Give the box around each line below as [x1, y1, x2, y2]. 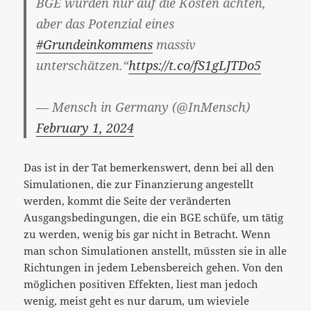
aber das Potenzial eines [36, 15, 175, 32]
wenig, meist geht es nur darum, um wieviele [24, 293, 250, 308]
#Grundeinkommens [36, 35, 153, 53]
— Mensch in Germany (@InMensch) [36, 98, 251, 115]
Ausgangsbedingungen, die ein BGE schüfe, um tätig [24, 210, 284, 224]
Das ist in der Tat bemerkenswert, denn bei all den [24, 160, 275, 174]
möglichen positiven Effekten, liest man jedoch [24, 276, 259, 291]
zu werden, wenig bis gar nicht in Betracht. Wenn [24, 226, 271, 241]
